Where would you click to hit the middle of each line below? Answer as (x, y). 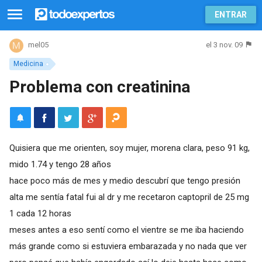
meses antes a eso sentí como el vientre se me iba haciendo (126, 230)
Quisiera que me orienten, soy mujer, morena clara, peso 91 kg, (129, 148)
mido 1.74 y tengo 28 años (60, 164)
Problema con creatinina (99, 87)
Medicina (28, 64)
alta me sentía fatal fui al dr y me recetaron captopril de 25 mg (129, 197)
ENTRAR (231, 15)
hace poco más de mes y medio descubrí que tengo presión (125, 180)
